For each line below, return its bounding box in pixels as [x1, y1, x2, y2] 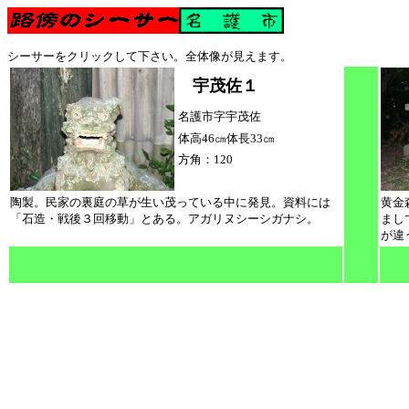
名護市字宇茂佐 [178, 110, 261, 123]
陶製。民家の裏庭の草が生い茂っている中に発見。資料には [10, 195, 330, 209]
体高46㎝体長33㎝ [178, 131, 275, 145]
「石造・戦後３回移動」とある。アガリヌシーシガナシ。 [10, 212, 319, 225]
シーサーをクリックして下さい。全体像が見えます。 [7, 49, 292, 63]
